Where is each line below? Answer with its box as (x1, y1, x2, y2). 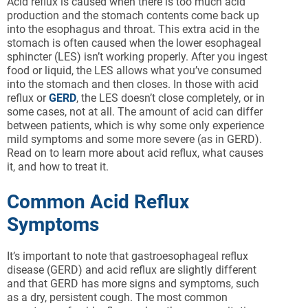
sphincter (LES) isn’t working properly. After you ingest (7, 50, 267, 64)
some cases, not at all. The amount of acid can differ (7, 105, 263, 119)
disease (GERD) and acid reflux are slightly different (7, 263, 256, 277)
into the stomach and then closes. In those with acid (7, 78, 258, 91)
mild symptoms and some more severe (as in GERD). (7, 133, 262, 146)
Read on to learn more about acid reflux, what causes (7, 146, 263, 160)
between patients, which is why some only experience (7, 119, 264, 133)
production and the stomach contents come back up (7, 9, 259, 23)
